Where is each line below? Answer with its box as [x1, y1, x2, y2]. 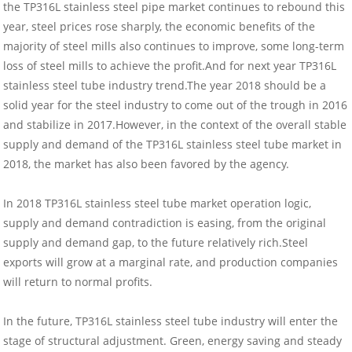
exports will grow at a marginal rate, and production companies [3, 255, 339, 270]
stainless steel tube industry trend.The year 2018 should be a [3, 78, 327, 93]
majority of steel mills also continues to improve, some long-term [3, 38, 345, 54]
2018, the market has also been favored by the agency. [3, 156, 290, 172]
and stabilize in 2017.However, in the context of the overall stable [3, 117, 347, 133]
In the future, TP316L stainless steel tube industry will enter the [3, 313, 339, 329]
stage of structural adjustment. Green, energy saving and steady [3, 333, 343, 349]
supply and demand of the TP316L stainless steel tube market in [3, 137, 343, 152]
